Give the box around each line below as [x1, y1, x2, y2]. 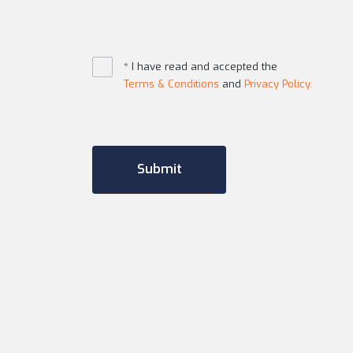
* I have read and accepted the [124, 60, 277, 73]
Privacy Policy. [244, 77, 312, 91]
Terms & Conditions [124, 77, 219, 91]
